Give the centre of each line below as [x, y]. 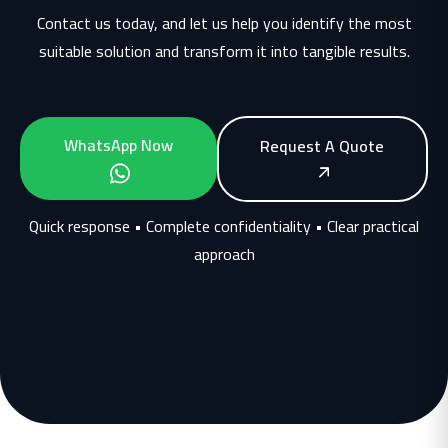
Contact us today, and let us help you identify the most [224, 22]
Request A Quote [322, 145]
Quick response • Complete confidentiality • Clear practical [224, 225]
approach [224, 253]
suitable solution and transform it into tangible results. [224, 50]
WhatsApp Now [118, 145]
